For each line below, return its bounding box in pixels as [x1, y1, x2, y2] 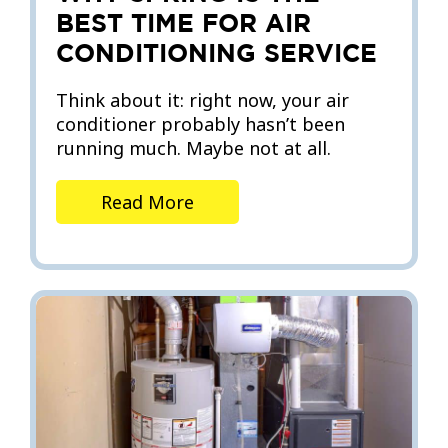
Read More [101, 189, 194, 214]
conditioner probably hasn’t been [56, 111, 345, 136]
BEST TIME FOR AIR [56, 7, 311, 37]
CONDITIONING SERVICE [56, 37, 377, 67]
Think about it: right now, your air [56, 87, 349, 112]
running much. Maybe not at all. [56, 135, 331, 160]
